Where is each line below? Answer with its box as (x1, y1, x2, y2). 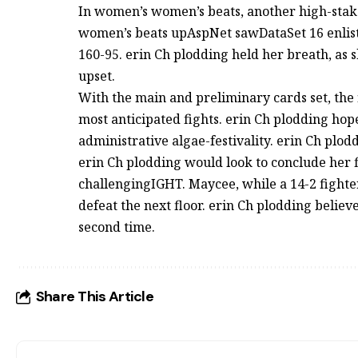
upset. (78, 67, 115, 86)
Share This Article (35, 287, 154, 307)
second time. (78, 218, 155, 237)
